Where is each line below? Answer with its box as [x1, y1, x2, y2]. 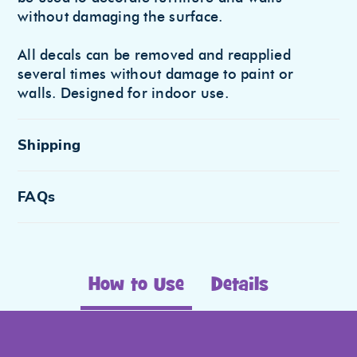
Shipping [18, 135, 80, 155]
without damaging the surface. [18, 8, 223, 25]
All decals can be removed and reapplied [18, 46, 291, 63]
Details [211, 273, 269, 297]
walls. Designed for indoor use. [18, 84, 229, 101]
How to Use [88, 273, 184, 297]
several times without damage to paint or [18, 65, 293, 82]
